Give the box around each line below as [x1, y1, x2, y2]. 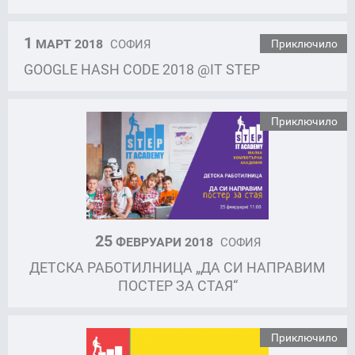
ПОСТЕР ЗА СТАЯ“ [117, 275, 238, 295]
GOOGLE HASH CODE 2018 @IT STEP [24, 59, 260, 79]
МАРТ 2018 [32, 35, 106, 53]
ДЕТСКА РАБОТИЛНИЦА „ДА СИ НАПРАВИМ [29, 257, 326, 277]
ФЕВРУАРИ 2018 [112, 232, 216, 250]
